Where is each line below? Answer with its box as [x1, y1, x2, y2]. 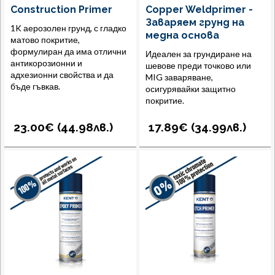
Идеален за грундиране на [145, 48, 252, 60]
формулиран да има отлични [10, 46, 126, 57]
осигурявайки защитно [145, 83, 236, 95]
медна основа [145, 29, 219, 42]
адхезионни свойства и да [10, 69, 114, 80]
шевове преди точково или [145, 60, 251, 71]
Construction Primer [10, 4, 112, 16]
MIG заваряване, [145, 72, 213, 83]
